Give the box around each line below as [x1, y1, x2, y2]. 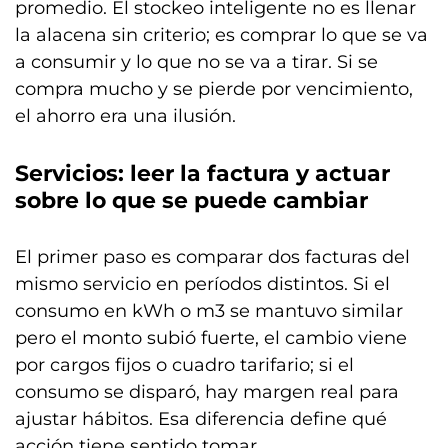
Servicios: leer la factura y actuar [15, 159, 390, 187]
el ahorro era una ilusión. [15, 104, 236, 127]
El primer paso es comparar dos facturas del [15, 245, 410, 268]
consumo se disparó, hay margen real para [15, 380, 399, 403]
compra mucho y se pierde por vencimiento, [15, 77, 413, 100]
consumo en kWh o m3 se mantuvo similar [15, 299, 403, 322]
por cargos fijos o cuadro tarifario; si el [15, 353, 354, 376]
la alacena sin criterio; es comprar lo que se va [15, 23, 428, 46]
